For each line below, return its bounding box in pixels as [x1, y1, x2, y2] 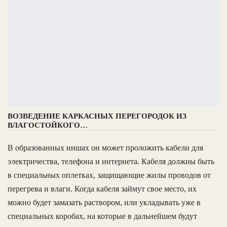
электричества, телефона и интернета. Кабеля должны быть [8, 157, 214, 166]
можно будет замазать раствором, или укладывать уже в [8, 198, 201, 207]
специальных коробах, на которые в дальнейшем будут [8, 212, 197, 221]
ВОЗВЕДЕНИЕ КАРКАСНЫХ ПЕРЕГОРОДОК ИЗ [8, 112, 186, 121]
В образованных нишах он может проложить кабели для [8, 143, 203, 153]
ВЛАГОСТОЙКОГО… [8, 121, 88, 130]
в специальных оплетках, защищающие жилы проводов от [8, 171, 211, 180]
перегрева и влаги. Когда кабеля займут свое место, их [8, 184, 197, 194]
